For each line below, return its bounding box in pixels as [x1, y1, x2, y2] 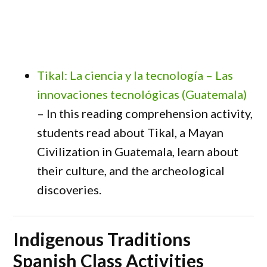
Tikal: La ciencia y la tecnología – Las [37, 68, 234, 82]
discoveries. [37, 182, 102, 197]
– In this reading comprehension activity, [37, 106, 253, 120]
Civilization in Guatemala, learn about [37, 144, 239, 159]
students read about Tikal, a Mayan [37, 125, 224, 139]
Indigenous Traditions [13, 228, 191, 250]
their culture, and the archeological [37, 163, 225, 178]
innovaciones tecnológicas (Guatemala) [37, 87, 247, 101]
